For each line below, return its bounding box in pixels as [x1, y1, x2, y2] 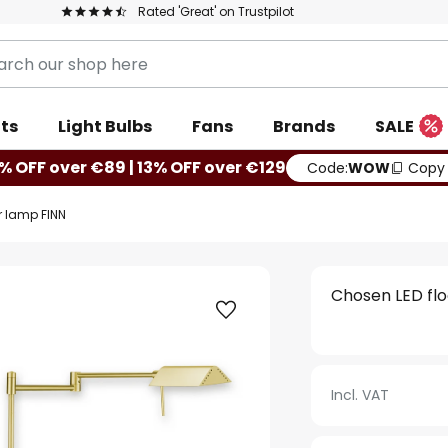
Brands [273, 115, 335, 138]
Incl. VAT [331, 385, 390, 405]
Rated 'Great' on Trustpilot [138, 3, 294, 20]
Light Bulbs [58, 115, 152, 138]
